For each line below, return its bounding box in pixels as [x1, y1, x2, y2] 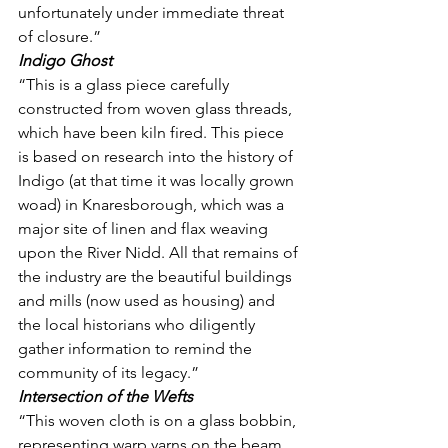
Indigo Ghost [18, 50, 112, 70]
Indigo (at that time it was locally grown [18, 170, 298, 190]
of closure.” [18, 26, 101, 46]
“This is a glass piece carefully [18, 74, 233, 94]
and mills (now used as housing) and [18, 290, 279, 310]
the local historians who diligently [18, 314, 259, 334]
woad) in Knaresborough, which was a [18, 194, 288, 214]
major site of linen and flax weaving [18, 218, 272, 238]
